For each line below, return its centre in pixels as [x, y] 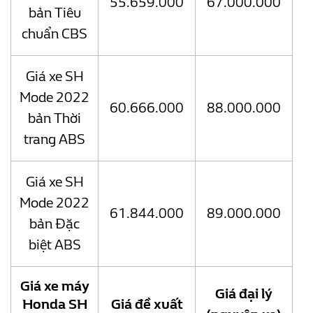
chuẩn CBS [54, 34]
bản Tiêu [54, 13]
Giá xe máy [54, 286]
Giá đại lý [244, 294]
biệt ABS [54, 245]
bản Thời [54, 119]
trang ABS [54, 140]
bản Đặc [54, 224]
